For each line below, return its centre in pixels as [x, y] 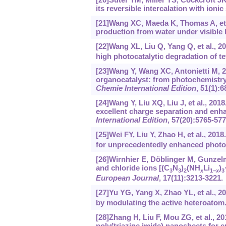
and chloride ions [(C [132, 168]
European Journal [127, 178]
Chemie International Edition [146, 88]
